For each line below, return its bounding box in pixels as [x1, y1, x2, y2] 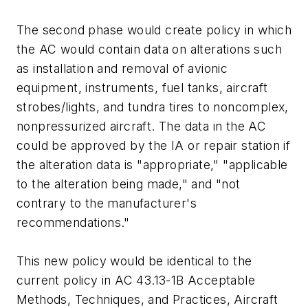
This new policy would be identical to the [16, 254, 252, 269]
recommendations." [16, 215, 130, 230]
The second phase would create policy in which [16, 23, 291, 38]
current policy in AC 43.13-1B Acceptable [16, 273, 255, 288]
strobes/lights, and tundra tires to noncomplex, [16, 100, 289, 115]
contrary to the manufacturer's [16, 196, 197, 211]
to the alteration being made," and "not [16, 177, 241, 192]
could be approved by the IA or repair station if [16, 138, 291, 153]
